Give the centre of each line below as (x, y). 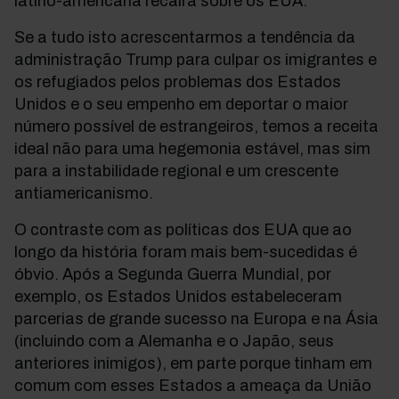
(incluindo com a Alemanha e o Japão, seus (174, 341)
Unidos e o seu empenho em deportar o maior (181, 104)
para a (40, 171)
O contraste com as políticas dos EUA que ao (183, 230)
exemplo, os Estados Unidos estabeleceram (178, 297)
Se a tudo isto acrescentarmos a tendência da (185, 37)
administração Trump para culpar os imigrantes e (195, 60)
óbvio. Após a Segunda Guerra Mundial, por (173, 274)
